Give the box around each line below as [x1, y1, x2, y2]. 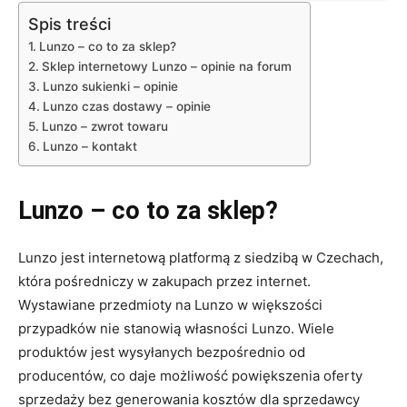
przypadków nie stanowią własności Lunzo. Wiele [18, 319, 334, 337]
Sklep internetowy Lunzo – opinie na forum [41, 58, 292, 74]
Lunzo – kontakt [42, 138, 137, 154]
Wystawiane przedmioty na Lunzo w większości [18, 295, 323, 313]
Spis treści [28, 14, 111, 34]
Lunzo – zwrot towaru [41, 118, 168, 134]
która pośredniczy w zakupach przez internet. [18, 272, 311, 290]
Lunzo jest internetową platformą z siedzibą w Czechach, [18, 248, 383, 266]
